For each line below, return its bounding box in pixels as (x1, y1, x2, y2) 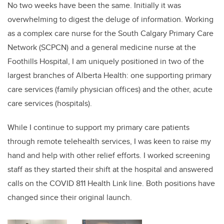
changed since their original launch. (7, 191, 132, 203)
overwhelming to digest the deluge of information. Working (7, 13, 213, 25)
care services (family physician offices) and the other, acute (7, 83, 212, 95)
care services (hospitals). (7, 97, 92, 109)
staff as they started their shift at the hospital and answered (7, 163, 213, 175)
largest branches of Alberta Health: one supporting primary (7, 69, 211, 81)
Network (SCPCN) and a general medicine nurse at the (7, 41, 196, 53)
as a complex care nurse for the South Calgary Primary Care (7, 27, 213, 39)
